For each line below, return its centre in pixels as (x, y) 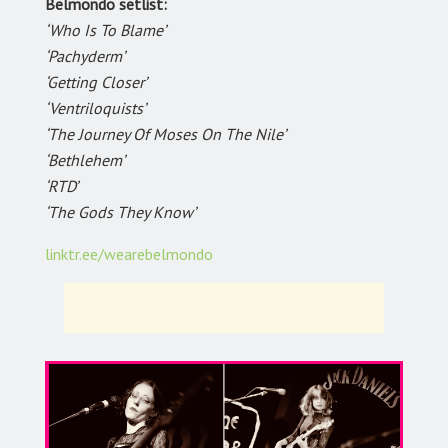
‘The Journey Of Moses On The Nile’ (165, 134)
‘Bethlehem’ (85, 160)
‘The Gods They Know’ (120, 212)
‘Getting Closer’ (96, 82)
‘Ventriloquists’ (95, 108)
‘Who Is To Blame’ (105, 30)
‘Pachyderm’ (85, 56)
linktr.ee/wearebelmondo (129, 254)
